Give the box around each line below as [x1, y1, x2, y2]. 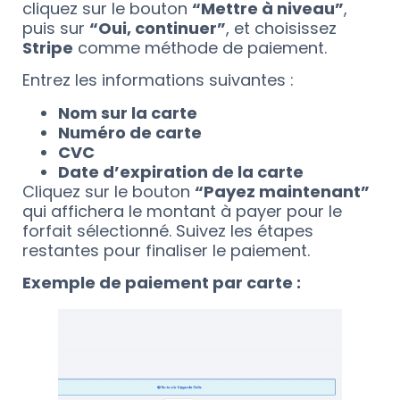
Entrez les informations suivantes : [22, 69, 294, 92]
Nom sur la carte [58, 101, 197, 124]
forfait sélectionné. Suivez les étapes [22, 219, 313, 242]
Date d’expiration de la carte [58, 160, 304, 183]
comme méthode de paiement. [73, 36, 327, 59]
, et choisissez [226, 16, 337, 39]
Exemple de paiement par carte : [22, 271, 301, 295]
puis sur [22, 16, 89, 39]
